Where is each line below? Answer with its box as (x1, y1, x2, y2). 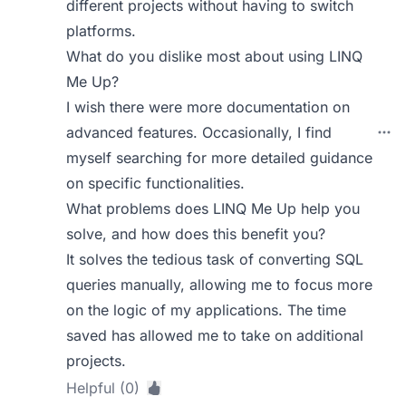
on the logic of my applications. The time (66, 301, 347, 319)
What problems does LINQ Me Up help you (66, 199, 361, 217)
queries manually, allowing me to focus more (66, 275, 373, 294)
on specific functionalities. (66, 174, 246, 192)
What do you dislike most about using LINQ (66, 47, 363, 65)
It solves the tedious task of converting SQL (66, 250, 364, 268)
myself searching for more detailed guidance (66, 149, 373, 167)
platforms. (66, 22, 137, 40)
